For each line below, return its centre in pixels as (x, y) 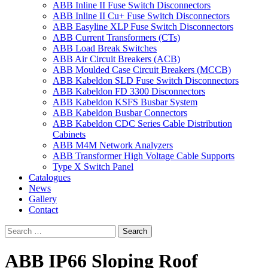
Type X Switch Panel (93, 166)
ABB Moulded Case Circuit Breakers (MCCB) (142, 69)
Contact (43, 209)
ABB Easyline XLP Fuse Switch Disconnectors (143, 26)
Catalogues (50, 177)
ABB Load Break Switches (105, 48)
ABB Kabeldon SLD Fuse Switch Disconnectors (146, 80)
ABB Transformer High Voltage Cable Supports (144, 156)
